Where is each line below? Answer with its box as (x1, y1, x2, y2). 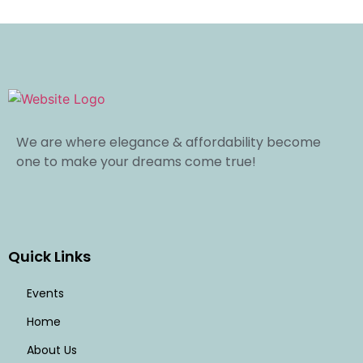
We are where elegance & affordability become (16, 133, 321, 152)
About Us (26, 341, 77, 358)
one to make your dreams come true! (16, 152, 256, 172)
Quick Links (8, 246, 91, 267)
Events (26, 284, 64, 301)
